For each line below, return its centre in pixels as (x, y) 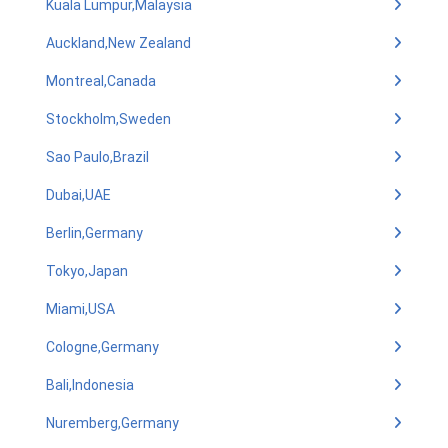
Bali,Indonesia (90, 385)
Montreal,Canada (101, 81)
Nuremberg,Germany (112, 423)
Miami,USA (80, 309)
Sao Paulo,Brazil (97, 157)
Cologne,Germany (102, 347)
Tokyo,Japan (87, 271)
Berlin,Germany (94, 233)
